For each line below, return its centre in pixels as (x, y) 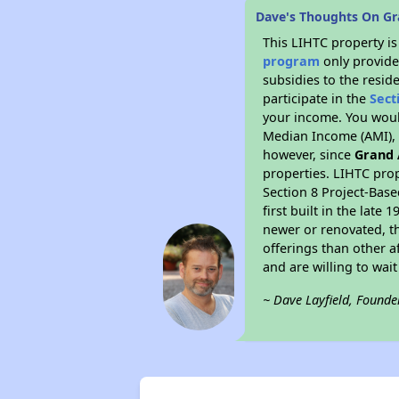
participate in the (317, 98)
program (292, 61)
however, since (309, 155)
